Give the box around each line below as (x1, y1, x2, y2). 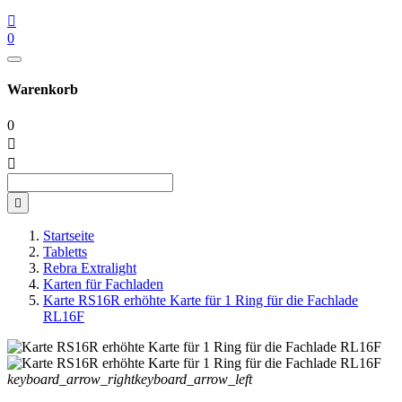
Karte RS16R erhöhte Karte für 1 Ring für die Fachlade (43, 292, 358, 308)
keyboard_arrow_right (7, 371, 135, 387)
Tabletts (43, 243, 87, 259)
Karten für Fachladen (43, 275, 163, 292)
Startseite (43, 227, 94, 243)
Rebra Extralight (43, 259, 136, 275)
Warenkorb (7, 82, 78, 98)
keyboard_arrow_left (135, 371, 252, 387)
